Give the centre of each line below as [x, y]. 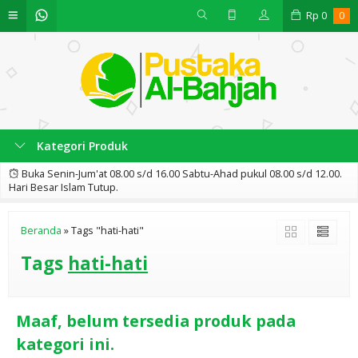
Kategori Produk [81, 146]
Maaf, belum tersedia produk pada [156, 321]
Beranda [41, 231]
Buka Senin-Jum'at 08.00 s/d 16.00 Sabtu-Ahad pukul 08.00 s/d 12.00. [181, 174]
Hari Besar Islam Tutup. [64, 187]
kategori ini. [65, 344]
